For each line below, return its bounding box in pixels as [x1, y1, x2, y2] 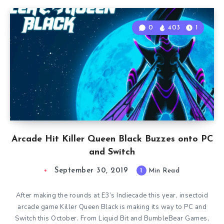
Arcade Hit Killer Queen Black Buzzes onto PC [11, 134, 213, 144]
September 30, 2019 [54, 167, 128, 174]
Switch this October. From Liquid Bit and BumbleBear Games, [15, 214, 209, 223]
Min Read [146, 167, 179, 174]
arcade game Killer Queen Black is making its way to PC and [17, 202, 206, 211]
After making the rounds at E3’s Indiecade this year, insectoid [16, 191, 208, 200]
